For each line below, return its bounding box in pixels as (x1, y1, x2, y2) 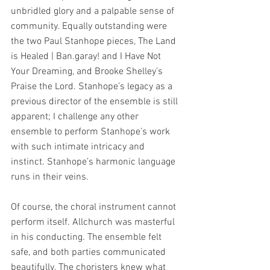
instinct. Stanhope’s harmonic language (11, 156, 178, 168)
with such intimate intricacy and (11, 141, 147, 153)
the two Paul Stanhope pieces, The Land (11, 36, 178, 48)
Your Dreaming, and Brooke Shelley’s (11, 66, 165, 78)
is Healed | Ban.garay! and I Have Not (11, 51, 163, 63)
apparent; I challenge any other (11, 111, 141, 123)
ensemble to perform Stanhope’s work (11, 126, 172, 138)
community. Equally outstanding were (11, 20, 169, 33)
